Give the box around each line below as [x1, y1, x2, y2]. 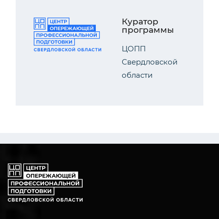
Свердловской [122, 57, 177, 66]
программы [122, 25, 174, 35]
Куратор [122, 17, 158, 26]
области [122, 70, 153, 80]
